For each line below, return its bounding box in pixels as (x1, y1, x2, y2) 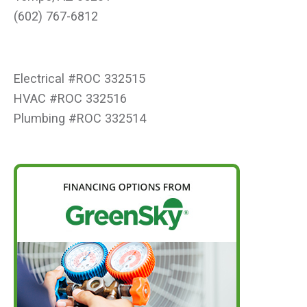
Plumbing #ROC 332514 (14, 111, 146, 126)
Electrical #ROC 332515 (14, 71, 145, 86)
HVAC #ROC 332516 (14, 91, 127, 106)
